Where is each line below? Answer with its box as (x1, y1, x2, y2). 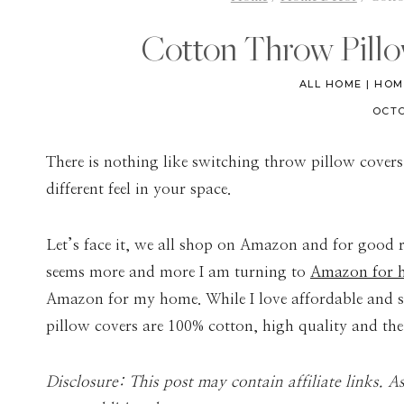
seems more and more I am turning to (46, 264, 310, 280)
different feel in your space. (46, 181, 231, 197)
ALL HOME (298, 78, 363, 91)
